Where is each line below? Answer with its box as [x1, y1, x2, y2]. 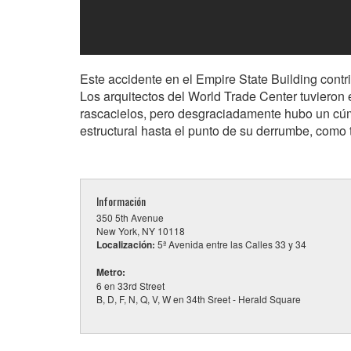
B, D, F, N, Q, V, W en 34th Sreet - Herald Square [96, 292, 301, 306]
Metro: [96, 265, 125, 279]
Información [96, 193, 146, 209]
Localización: [96, 237, 155, 251]
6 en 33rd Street [96, 279, 165, 292]
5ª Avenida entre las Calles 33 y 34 [155, 237, 306, 251]
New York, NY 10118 [96, 224, 185, 237]
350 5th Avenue [96, 211, 164, 224]
